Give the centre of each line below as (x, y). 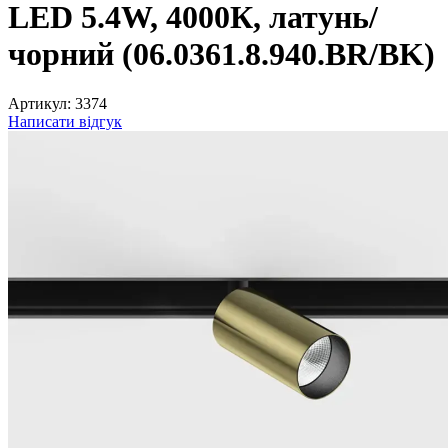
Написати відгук (65, 121)
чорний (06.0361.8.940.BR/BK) (221, 54)
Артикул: (39, 103)
